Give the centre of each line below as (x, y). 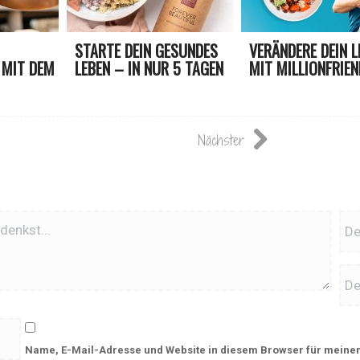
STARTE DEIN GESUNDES (146, 51)
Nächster (221, 141)
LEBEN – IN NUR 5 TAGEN (149, 69)
